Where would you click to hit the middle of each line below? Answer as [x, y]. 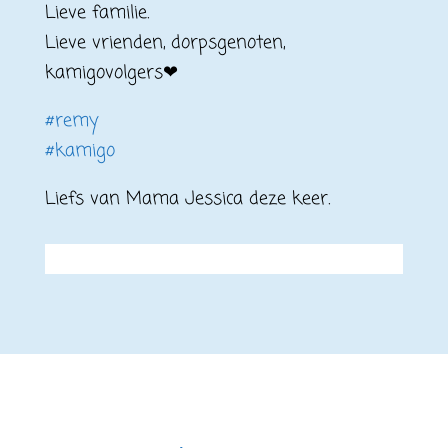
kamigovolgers [103, 73]
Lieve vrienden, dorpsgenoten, [164, 43]
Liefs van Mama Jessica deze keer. [187, 199]
